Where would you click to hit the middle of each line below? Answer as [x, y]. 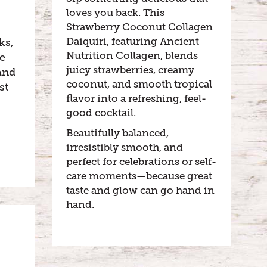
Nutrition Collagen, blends [132, 56]
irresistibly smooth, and [125, 148]
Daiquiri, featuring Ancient [133, 41]
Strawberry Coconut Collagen [139, 27]
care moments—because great [139, 176]
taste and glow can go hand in [140, 190]
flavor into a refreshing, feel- [136, 99]
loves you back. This [115, 13]
